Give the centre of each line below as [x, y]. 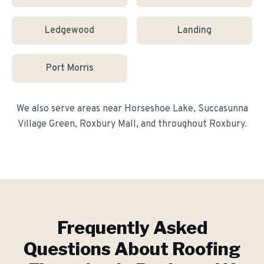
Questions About [98, 249]
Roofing [206, 249]
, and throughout [172, 124]
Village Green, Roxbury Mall [77, 124]
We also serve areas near [70, 109]
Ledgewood [70, 31]
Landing [194, 31]
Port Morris [70, 68]
